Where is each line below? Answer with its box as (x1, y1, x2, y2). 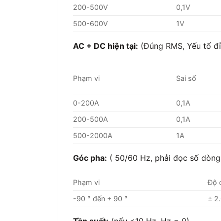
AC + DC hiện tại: (73, 41, 138, 51)
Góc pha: (73, 152, 107, 163)
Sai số (176, 74, 197, 82)
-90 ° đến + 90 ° (73, 194, 128, 203)
